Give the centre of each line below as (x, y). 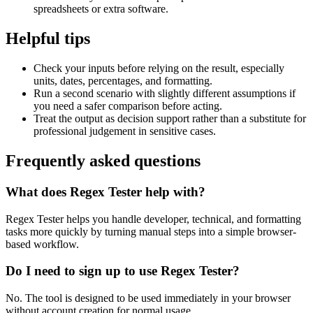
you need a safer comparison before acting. (128, 106)
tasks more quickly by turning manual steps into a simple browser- (151, 231)
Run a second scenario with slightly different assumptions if (165, 94)
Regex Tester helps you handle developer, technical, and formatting (153, 219)
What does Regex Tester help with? (105, 191)
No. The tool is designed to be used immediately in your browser (148, 298)
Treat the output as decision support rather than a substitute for (170, 119)
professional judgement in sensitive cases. (125, 131)
